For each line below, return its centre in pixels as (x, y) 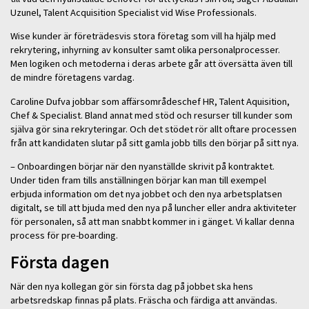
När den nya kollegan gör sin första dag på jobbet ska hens (132, 287)
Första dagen (60, 262)
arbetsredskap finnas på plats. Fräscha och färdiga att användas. (144, 300)
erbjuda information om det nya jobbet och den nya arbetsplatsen (146, 193)
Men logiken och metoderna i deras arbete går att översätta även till (151, 64)
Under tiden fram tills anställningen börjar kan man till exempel (138, 180)
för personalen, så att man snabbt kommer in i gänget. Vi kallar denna (152, 221)
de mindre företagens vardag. (72, 78)
